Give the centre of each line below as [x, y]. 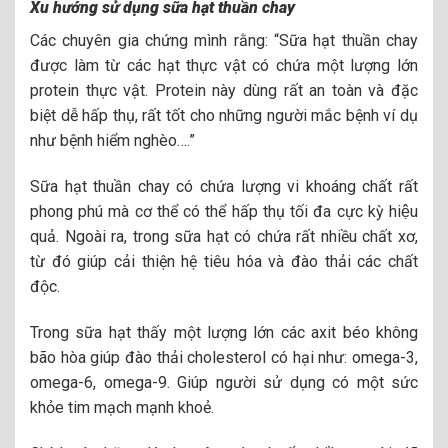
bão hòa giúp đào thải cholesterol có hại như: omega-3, [224, 357]
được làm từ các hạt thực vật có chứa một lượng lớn [224, 66]
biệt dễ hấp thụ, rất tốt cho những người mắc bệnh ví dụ [224, 116]
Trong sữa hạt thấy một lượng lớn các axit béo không [224, 332]
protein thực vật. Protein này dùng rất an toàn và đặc [224, 91]
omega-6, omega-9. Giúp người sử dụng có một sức [224, 382]
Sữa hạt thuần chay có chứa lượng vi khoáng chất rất [224, 187]
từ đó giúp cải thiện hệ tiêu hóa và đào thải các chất [224, 262]
